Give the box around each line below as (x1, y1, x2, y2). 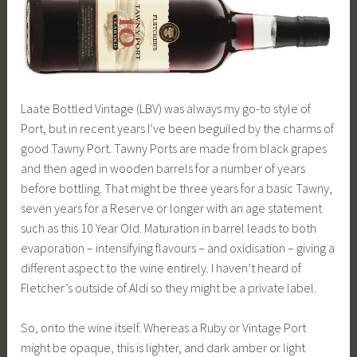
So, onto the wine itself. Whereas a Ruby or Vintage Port (21, 320, 307, 336)
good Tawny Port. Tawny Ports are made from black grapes (21, 139, 328, 156)
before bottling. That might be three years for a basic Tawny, (21, 179, 333, 196)
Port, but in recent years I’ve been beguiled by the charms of (21, 120, 335, 136)
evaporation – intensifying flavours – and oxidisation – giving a (21, 239, 335, 256)
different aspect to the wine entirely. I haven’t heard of (21, 259, 302, 276)
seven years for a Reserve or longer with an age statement (21, 199, 323, 216)
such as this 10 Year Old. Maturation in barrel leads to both (21, 219, 317, 236)
